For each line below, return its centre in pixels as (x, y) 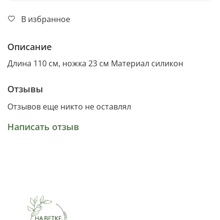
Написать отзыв (43, 126)
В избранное (46, 19)
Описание (29, 46)
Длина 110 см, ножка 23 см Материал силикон (95, 63)
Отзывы (25, 89)
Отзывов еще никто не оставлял (69, 106)
